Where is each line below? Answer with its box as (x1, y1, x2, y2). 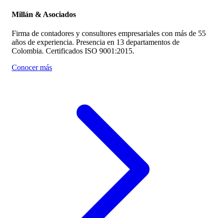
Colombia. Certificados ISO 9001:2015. (12, 47, 134, 55)
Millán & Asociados (12, 10, 76, 18)
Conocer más (12, 63, 52, 72)
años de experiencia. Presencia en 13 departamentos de (12, 38, 180, 47)
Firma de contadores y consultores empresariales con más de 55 (12, 29, 206, 38)
